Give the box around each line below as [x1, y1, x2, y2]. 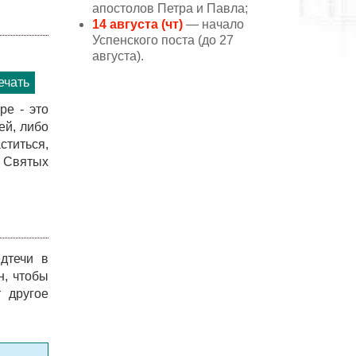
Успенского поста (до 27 [92, 33, 234, 47]
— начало [183, 17, 244, 31]
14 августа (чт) [92, 17, 183, 31]
